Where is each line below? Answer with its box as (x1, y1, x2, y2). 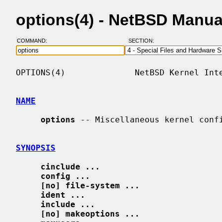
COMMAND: (16, 38, 53, 44)
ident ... (41, 190, 85, 200)
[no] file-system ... (41, 180, 140, 190)
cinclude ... (41, 162, 100, 171)
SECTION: (128, 38, 159, 44)
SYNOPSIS (16, 143, 55, 153)
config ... (41, 171, 90, 181)
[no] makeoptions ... (41, 209, 140, 219)
